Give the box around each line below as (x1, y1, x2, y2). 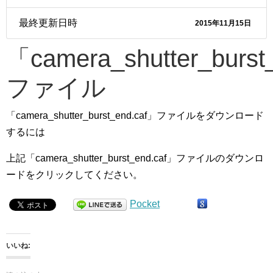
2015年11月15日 (195, 19, 252, 27)
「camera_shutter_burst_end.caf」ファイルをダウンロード (6, 110, 264, 121)
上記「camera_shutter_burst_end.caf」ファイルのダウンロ (6, 153, 264, 163)
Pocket (130, 199, 160, 209)
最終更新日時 (19, 18, 77, 28)
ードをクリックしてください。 (6, 169, 143, 180)
